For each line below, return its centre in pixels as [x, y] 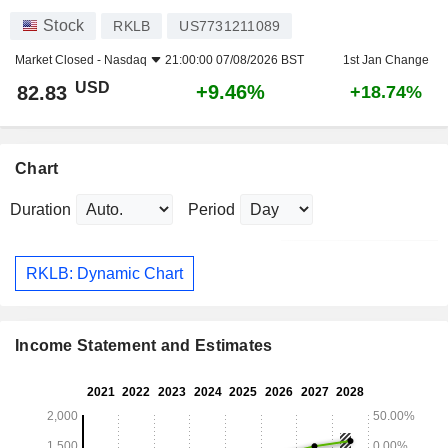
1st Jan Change [385, 60]
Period [211, 210]
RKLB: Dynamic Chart [104, 273]
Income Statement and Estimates [144, 346]
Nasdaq [125, 60]
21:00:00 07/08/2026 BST [234, 60]
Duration [40, 210]
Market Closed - [59, 60]
